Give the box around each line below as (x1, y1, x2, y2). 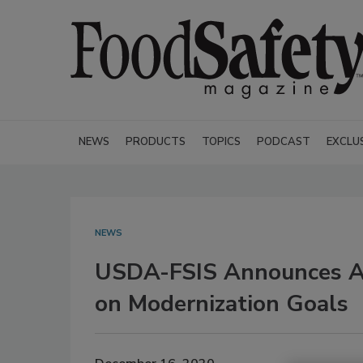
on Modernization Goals (95, 288, 348, 319)
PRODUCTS (126, 135, 186, 149)
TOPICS (202, 135, 241, 149)
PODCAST (257, 135, 310, 149)
